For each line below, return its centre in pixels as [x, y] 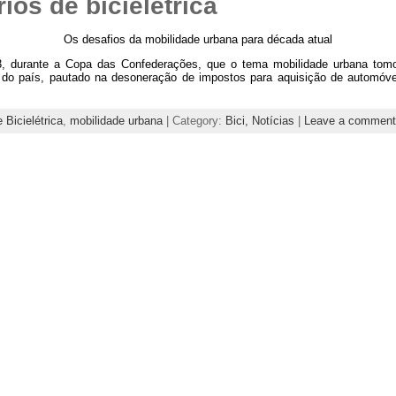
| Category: [194, 120]
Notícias [273, 120]
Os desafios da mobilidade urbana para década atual [198, 40]
